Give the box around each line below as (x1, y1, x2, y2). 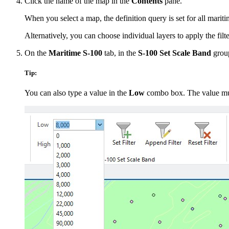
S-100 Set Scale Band (138, 48, 211, 57)
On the (25, 48, 49, 57)
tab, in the (102, 48, 138, 57)
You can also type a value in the (25, 88, 129, 98)
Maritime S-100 (49, 48, 102, 57)
